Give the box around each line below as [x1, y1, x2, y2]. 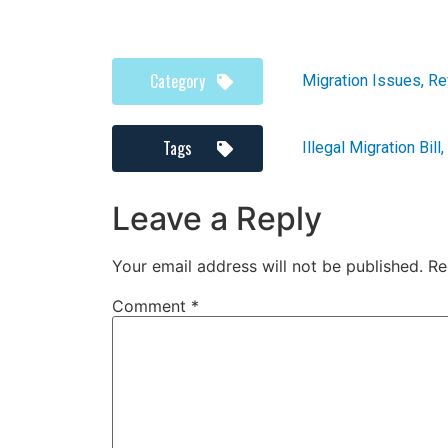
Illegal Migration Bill [302, 138, 441, 158]
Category [149, 68, 205, 93]
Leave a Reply [112, 198, 322, 238]
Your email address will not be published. [112, 255, 423, 276]
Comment [112, 295, 191, 316]
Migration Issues [302, 71, 421, 91]
